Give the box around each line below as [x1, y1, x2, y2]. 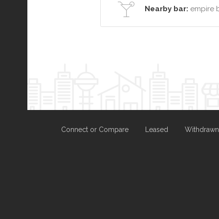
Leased [145, 126, 168, 133]
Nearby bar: [145, 4, 188, 13]
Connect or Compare [61, 126, 129, 133]
